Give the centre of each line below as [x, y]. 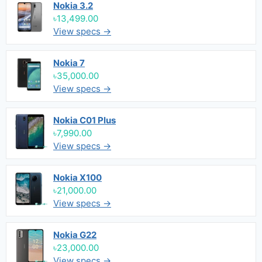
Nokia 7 [69, 63]
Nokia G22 [75, 235]
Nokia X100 [77, 177]
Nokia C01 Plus [85, 120]
